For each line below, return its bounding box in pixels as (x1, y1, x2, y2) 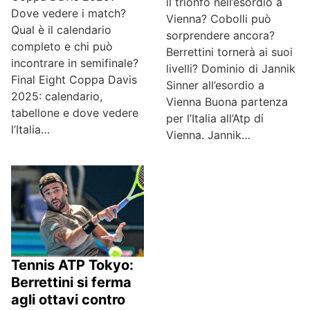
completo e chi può (11, 39, 113, 54)
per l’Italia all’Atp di (166, 111, 264, 126)
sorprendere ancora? (166, 28, 275, 43)
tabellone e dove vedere (11, 106, 138, 120)
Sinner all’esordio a (166, 78, 264, 93)
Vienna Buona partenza (166, 95, 288, 109)
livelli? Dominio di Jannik (166, 62, 295, 76)
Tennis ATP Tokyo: (11, 257, 134, 274)
